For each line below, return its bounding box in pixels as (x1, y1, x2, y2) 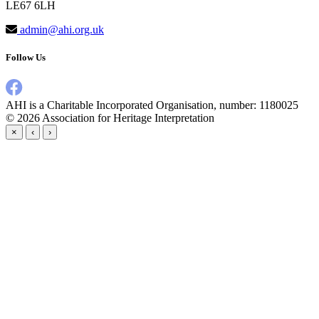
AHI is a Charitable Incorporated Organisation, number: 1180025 (6, 99, 298, 111)
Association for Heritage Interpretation (42, 112, 214, 124)
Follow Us (6, 51, 46, 63)
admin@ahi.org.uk (17, 23, 104, 36)
